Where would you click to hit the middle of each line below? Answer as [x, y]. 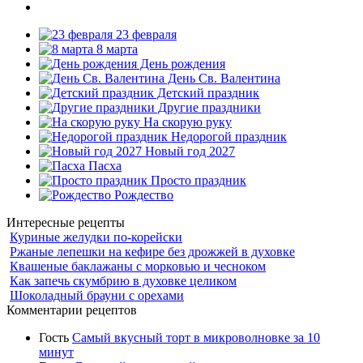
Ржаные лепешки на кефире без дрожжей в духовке [152, 251]
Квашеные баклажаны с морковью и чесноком [138, 266]
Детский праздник [207, 92]
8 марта [115, 49]
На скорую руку [186, 122]
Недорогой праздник [227, 136]
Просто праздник [197, 180]
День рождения [181, 63]
